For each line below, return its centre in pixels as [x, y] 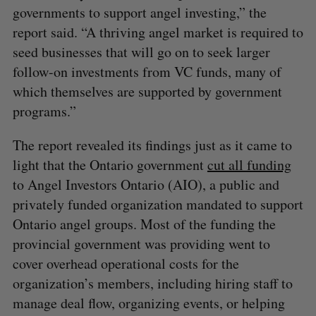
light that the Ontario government [110, 164]
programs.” [44, 111]
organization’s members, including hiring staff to [152, 283]
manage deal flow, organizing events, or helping [148, 303]
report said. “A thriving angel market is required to [158, 32]
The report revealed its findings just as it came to [152, 145]
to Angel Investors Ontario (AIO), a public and [146, 184]
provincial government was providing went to [141, 243]
